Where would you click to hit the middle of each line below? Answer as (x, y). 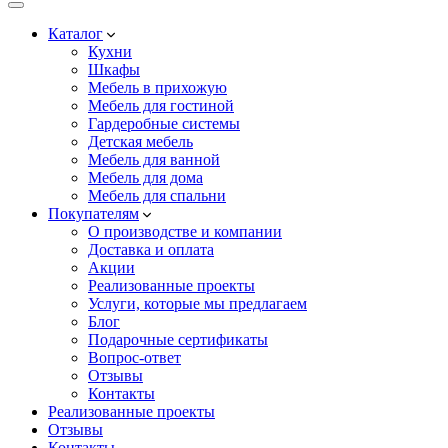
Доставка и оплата (151, 249)
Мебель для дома (145, 177)
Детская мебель (140, 141)
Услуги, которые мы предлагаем (197, 303)
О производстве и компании (185, 231)
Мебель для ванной (154, 159)
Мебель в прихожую (157, 87)
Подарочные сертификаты (178, 339)
